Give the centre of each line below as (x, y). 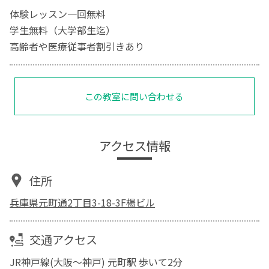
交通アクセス (63, 240)
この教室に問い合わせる (134, 96)
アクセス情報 (134, 145)
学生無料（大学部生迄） (63, 30)
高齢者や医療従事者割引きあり (77, 46)
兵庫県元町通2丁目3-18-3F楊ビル (83, 203)
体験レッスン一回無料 (58, 14)
